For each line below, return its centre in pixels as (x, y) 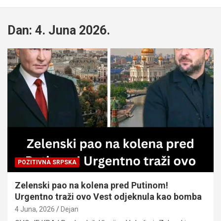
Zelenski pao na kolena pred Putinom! (92, 185)
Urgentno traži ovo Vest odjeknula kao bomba (108, 196)
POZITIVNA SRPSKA (47, 162)
